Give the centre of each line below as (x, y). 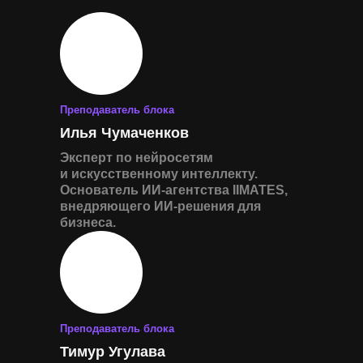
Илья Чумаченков (124, 133)
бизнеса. (88, 222)
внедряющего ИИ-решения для (160, 206)
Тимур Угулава (113, 352)
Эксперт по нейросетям (137, 158)
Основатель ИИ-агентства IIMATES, (174, 190)
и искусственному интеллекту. (159, 174)
